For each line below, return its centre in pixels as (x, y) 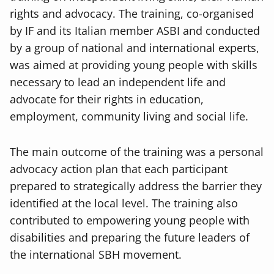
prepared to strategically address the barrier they (136, 186)
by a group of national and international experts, (135, 48)
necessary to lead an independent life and (118, 82)
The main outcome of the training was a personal (137, 152)
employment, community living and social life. (129, 117)
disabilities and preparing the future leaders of (130, 238)
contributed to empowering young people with (130, 220)
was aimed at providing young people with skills (134, 65)
